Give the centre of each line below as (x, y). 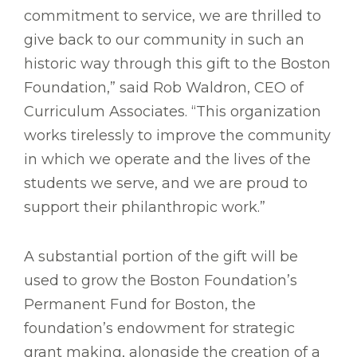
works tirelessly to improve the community (177, 136)
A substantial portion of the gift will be (161, 257)
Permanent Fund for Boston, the (140, 305)
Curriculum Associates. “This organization (173, 112)
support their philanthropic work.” (145, 208)
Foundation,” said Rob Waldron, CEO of (164, 88)
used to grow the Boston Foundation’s (161, 281)
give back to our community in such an (164, 40)
